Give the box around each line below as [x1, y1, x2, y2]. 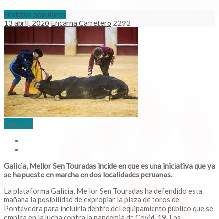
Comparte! [4, 118, 33, 130]
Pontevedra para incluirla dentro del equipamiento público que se [4, 204, 213, 213]
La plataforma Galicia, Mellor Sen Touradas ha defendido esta [4, 186, 202, 196]
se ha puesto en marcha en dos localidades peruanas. [4, 170, 172, 179]
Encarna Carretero [51, 19, 111, 28]
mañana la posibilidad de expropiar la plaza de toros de [4, 195, 179, 204]
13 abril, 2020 [4, 19, 49, 28]
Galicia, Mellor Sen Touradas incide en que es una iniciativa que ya [4, 161, 215, 171]
